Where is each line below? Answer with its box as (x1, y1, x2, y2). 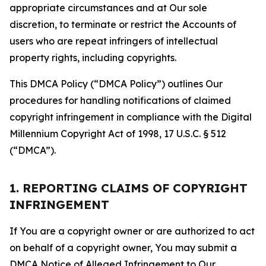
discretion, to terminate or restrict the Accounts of (9, 18, 236, 30)
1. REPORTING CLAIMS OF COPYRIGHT (9, 180, 248, 195)
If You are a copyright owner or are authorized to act (9, 225, 255, 237)
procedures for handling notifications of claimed (9, 94, 231, 106)
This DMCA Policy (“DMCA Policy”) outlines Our (9, 78, 223, 90)
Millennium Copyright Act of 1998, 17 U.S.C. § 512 (9, 128, 226, 140)
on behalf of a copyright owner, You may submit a (9, 242, 237, 254)
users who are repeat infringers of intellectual (9, 35, 218, 47)
